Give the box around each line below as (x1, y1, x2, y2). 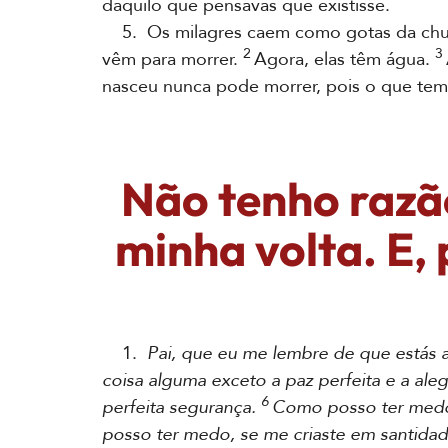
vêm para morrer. (102, 47, 243, 72)
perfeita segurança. (102, 395, 261, 420)
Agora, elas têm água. (254, 47, 435, 72)
